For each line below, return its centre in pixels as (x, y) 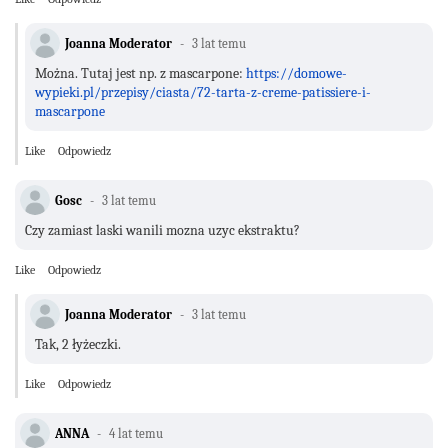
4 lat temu (134, 433)
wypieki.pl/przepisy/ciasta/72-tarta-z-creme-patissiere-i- (203, 92)
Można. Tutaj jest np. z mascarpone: (140, 73)
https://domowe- (296, 73)
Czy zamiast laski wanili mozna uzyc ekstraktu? (162, 230)
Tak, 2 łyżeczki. (78, 344)
